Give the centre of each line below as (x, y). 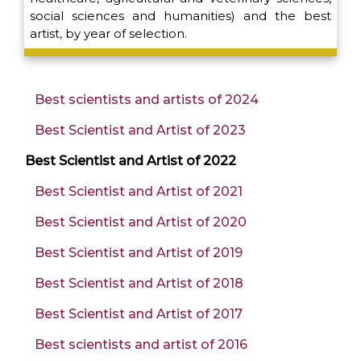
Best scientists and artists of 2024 (147, 100)
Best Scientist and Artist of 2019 (139, 253)
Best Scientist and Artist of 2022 (131, 161)
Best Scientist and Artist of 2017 (139, 314)
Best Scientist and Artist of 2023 (140, 131)
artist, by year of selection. (108, 34)
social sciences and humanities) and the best (180, 16)
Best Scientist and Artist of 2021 (139, 192)
